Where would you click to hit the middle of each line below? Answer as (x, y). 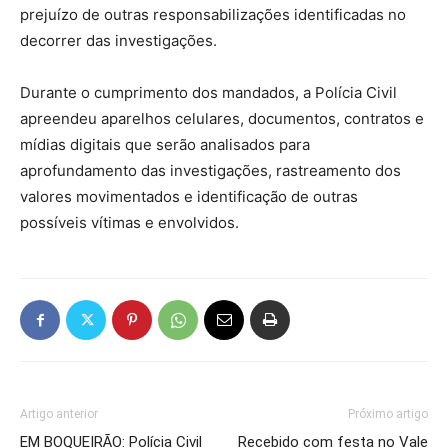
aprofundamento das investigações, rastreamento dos (210, 170)
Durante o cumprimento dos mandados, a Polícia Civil (208, 92)
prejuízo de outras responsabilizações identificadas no (213, 14)
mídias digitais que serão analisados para (165, 144)
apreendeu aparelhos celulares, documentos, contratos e (222, 118)
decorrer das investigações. (118, 40)
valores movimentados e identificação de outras (189, 196)
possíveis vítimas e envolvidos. (129, 222)
